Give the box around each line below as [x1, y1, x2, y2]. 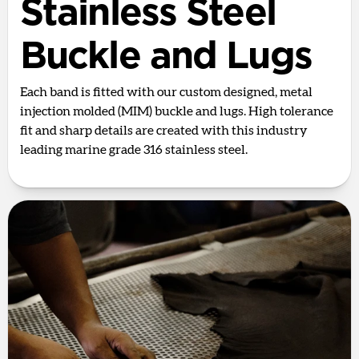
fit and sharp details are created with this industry [20, 124, 308, 138]
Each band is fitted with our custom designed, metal [20, 86, 313, 99]
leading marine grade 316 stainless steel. [20, 143, 248, 157]
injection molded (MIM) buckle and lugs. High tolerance [20, 105, 333, 119]
